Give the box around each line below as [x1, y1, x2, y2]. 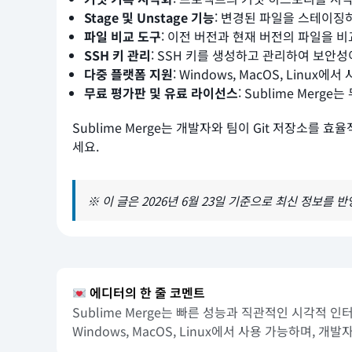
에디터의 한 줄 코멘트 [86, 283, 206, 302]
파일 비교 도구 [84, 27, 161, 46]
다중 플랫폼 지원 [84, 64, 173, 84]
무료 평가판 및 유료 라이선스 [84, 83, 238, 103]
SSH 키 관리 [84, 46, 151, 65]
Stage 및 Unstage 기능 [84, 8, 214, 27]
